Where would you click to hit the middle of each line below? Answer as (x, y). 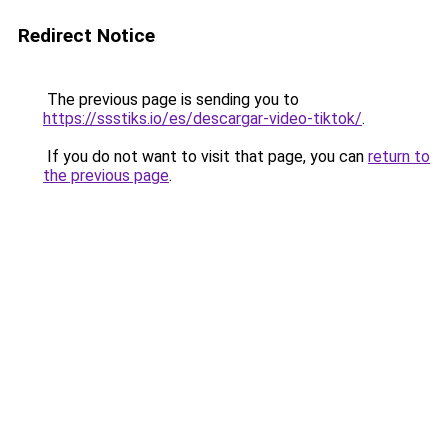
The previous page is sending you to (171, 99)
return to (399, 156)
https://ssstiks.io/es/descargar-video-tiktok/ (202, 118)
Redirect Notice (86, 35)
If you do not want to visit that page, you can (205, 156)
